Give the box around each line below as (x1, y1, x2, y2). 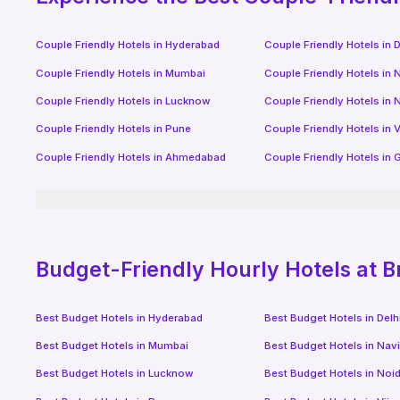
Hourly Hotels (210, 256, 352, 282)
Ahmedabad (165, 150, 227, 163)
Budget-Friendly (36, 256, 211, 282)
